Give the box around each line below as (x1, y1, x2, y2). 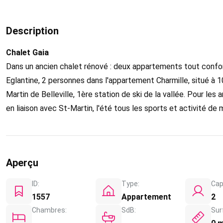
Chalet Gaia (6, 48, 49, 57)
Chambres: (32, 206, 67, 214)
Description (6, 25, 59, 37)
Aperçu (6, 157, 38, 169)
